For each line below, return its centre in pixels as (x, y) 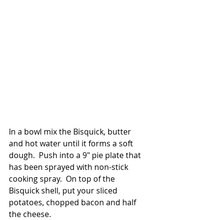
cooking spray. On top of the (63, 179)
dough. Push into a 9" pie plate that (76, 155)
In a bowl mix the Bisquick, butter (71, 131)
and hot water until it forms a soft (72, 143)
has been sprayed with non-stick (69, 167)
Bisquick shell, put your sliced (64, 190)
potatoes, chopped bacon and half (73, 202)
